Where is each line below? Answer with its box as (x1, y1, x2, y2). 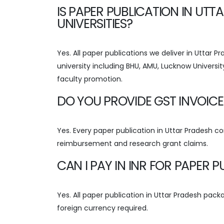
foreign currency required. (57, 202, 148, 213)
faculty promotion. (57, 73, 122, 84)
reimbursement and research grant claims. (57, 138, 208, 148)
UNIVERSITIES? (57, 14, 132, 32)
